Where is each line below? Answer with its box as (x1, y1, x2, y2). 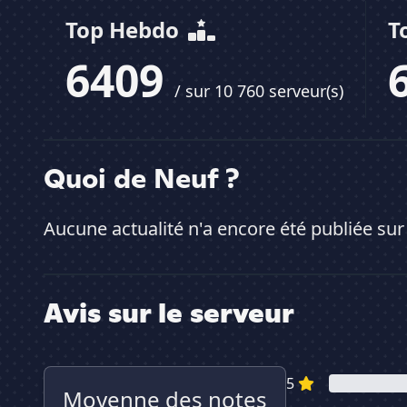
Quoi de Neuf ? (44, 160, 240, 197)
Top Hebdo (65, 15, 184, 45)
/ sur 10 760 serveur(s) (174, 80, 343, 103)
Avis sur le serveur (44, 294, 294, 332)
